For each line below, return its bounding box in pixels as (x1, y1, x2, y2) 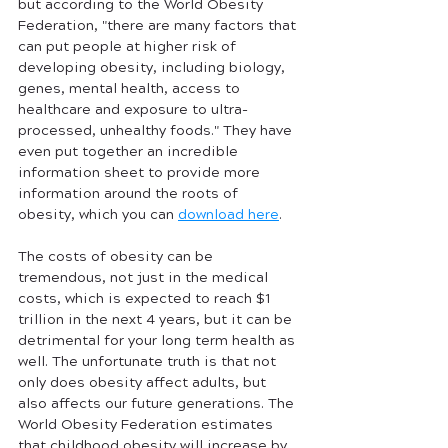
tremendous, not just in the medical (18, 267, 272, 288)
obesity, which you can (18, 204, 178, 225)
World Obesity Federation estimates (18, 414, 277, 435)
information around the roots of (18, 183, 242, 204)
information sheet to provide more (18, 162, 264, 183)
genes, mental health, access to (18, 78, 244, 99)
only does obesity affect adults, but (18, 372, 270, 393)
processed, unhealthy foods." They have (18, 120, 296, 141)
